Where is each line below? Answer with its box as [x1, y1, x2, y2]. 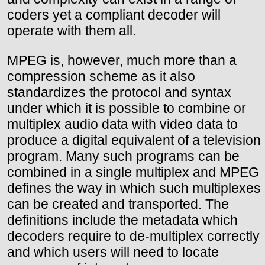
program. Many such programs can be [7, 148, 240, 164]
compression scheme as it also [7, 68, 195, 84]
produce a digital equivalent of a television [7, 132, 261, 148]
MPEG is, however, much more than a [7, 52, 237, 68]
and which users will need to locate [7, 244, 219, 260]
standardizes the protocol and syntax [7, 84, 231, 100]
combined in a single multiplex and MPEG [7, 164, 259, 180]
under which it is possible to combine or [7, 100, 246, 116]
